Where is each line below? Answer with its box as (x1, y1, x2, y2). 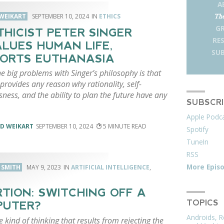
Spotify (186, 124, 209, 134)
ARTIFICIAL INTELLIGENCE (70, 163, 149, 172)
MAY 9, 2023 (26, 163, 61, 172)
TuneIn (186, 137, 209, 147)
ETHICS (98, 11, 120, 20)
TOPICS (186, 198, 219, 207)
